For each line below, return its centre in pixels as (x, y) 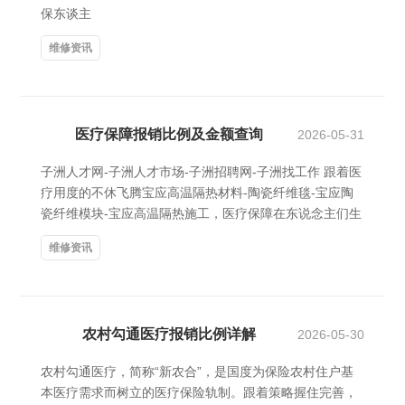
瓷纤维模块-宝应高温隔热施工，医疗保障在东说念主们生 (201, 213)
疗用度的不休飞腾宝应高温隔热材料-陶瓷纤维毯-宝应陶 (197, 193)
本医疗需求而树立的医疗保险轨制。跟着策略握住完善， (199, 392)
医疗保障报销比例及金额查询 (169, 134)
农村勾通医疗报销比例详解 (169, 334)
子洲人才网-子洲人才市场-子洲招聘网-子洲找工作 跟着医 (201, 172)
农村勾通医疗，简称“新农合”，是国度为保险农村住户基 (197, 372)
